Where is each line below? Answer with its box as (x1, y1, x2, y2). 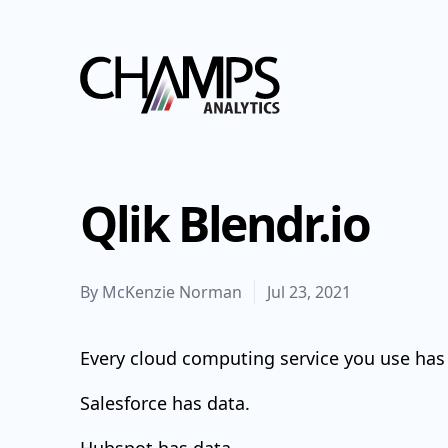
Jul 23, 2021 (267, 281, 351, 303)
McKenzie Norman (102, 281, 242, 303)
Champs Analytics (79, 56, 212, 78)
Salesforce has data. (80, 391, 250, 415)
